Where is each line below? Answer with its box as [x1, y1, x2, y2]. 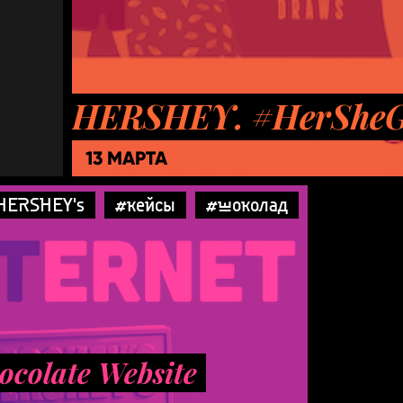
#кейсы [115, 193, 175, 217]
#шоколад [206, 193, 288, 217]
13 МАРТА [85, 147, 167, 170]
